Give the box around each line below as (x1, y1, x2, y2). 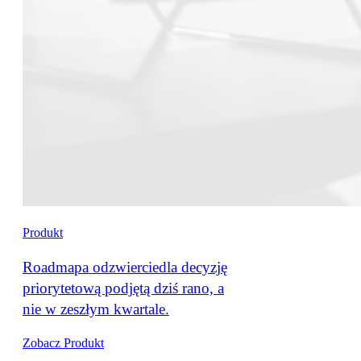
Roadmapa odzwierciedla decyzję (23, 258, 227, 276)
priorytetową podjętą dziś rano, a (23, 279, 224, 297)
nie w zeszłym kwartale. (23, 300, 169, 317)
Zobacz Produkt (23, 336, 104, 351)
